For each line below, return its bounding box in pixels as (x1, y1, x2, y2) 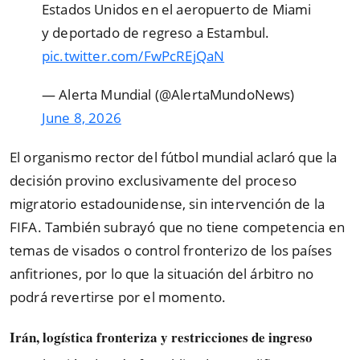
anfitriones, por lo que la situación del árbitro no (10, 264, 314, 283)
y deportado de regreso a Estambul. (42, 22, 270, 42)
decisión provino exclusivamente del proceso (10, 170, 297, 190)
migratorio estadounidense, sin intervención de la (10, 194, 325, 213)
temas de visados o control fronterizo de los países (10, 240, 333, 260)
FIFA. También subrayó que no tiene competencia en (10, 217, 345, 236)
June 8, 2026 (42, 108, 121, 128)
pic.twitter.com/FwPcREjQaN (42, 46, 225, 65)
